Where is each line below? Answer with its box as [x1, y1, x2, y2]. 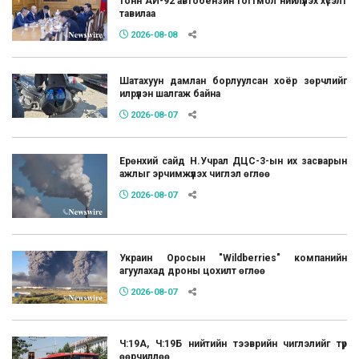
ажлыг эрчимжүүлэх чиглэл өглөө [119, 168, 271, 180]
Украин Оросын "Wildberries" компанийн [119, 252, 347, 264]
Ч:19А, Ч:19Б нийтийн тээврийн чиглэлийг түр [119, 338, 347, 350]
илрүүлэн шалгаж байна [119, 88, 221, 100]
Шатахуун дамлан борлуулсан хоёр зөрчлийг [119, 75, 347, 87]
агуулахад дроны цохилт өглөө [119, 264, 266, 276]
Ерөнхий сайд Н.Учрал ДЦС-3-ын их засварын [119, 155, 347, 167]
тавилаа [119, 8, 156, 20]
